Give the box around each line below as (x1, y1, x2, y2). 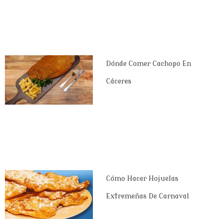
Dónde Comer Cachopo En (106, 60, 191, 67)
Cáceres (106, 77, 131, 85)
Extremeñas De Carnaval (106, 193, 189, 200)
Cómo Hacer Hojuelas (106, 175, 178, 182)
